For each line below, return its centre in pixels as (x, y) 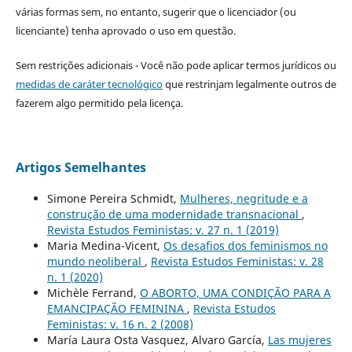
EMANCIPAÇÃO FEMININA (117, 308)
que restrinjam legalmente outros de (249, 84)
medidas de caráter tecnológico (89, 84)
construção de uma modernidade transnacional (174, 214)
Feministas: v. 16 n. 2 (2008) (120, 324)
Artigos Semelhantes (81, 167)
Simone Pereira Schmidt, (113, 198)
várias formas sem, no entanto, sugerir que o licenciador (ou (156, 11)
